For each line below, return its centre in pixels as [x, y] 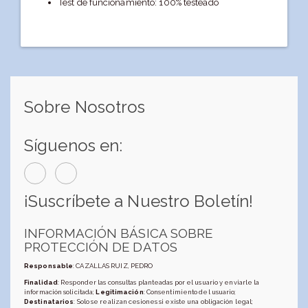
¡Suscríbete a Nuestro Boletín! [139, 201]
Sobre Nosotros [85, 107]
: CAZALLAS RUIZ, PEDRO [113, 266]
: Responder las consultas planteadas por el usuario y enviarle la [158, 282]
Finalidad [41, 282]
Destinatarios [49, 301]
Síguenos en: [74, 145]
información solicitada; [60, 291]
